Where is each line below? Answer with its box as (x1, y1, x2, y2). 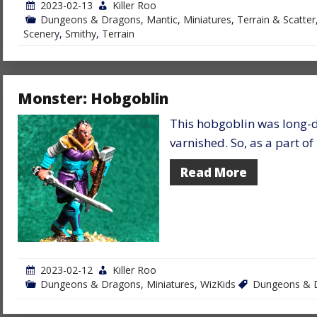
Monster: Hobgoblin (18, 88, 168, 108)
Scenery (23, 26, 59, 40)
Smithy (65, 26, 96, 40)
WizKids (200, 277, 236, 291)
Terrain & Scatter (237, 12, 316, 26)
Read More (180, 163, 247, 180)
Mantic (146, 12, 178, 26)
